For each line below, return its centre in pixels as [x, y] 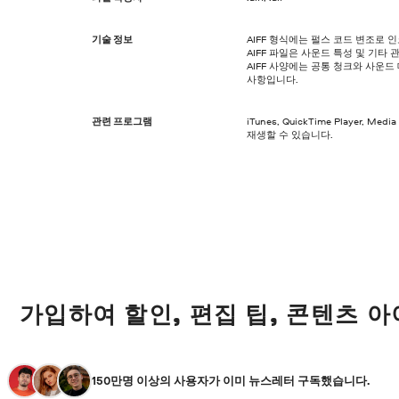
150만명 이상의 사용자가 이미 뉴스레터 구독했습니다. [231, 381]
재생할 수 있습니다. [289, 134]
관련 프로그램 [122, 121]
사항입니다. [272, 79]
